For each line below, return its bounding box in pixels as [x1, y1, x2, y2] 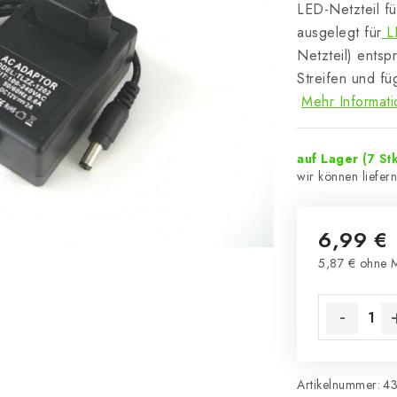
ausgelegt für [297, 22, 382, 43]
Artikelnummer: [297, 376, 380, 393]
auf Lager [297, 150, 362, 167]
